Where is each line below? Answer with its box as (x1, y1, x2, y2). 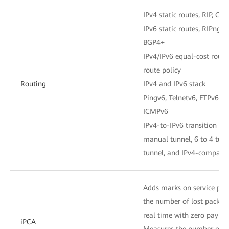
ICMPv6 (143, 107, 168, 116)
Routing (20, 79, 46, 88)
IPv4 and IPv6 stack (143, 79, 205, 88)
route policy (143, 65, 181, 74)
